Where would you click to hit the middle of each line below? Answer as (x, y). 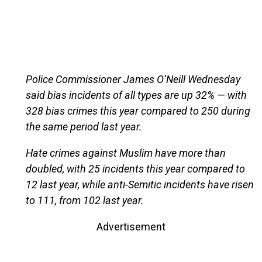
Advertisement (131, 226)
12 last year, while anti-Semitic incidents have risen (139, 184)
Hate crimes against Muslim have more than (125, 153)
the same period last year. (84, 126)
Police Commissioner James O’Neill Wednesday (133, 79)
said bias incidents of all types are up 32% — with (136, 95)
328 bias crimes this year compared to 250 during (138, 111)
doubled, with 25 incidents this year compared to (135, 168)
